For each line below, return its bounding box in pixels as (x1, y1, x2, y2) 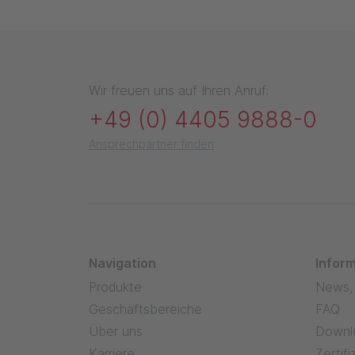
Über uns (89, 323, 143, 339)
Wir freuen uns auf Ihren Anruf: (89, 82, 269, 98)
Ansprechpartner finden (89, 136, 214, 151)
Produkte (89, 278, 142, 295)
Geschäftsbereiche (89, 300, 202, 317)
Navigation (89, 254, 156, 271)
